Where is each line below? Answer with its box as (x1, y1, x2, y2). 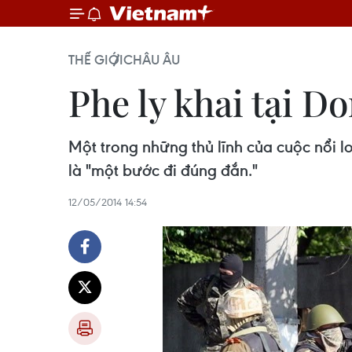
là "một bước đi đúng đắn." (68, 159, 258, 181)
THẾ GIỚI (68, 51, 123, 68)
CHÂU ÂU (123, 51, 180, 68)
